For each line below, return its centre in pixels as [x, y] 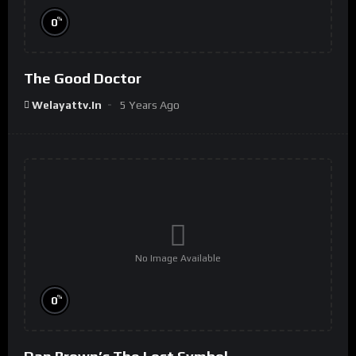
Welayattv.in [67, 104]
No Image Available [178, 259]
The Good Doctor [83, 78]
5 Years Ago [150, 104]
